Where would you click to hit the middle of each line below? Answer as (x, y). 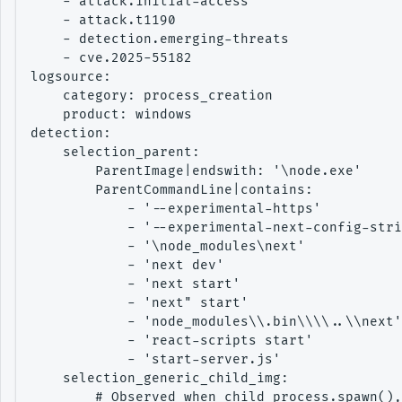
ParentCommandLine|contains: (172, 190)
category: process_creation (152, 96)
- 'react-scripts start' (172, 341)
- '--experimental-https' (176, 209)
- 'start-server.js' (156, 359)
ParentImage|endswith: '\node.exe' (196, 171)
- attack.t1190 (103, 20)
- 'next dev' (127, 265)
